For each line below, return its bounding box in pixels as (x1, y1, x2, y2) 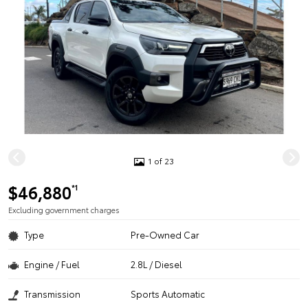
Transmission (24, 287, 80, 300)
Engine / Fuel (24, 258, 80, 270)
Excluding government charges (8, 204, 120, 215)
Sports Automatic (131, 287, 206, 300)
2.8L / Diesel (131, 258, 183, 270)
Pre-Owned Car (131, 228, 200, 241)
